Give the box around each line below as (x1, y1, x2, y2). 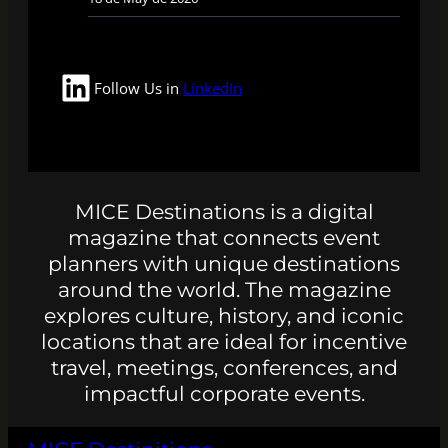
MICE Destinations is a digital (74, 198, 374, 224)
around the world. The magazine (57, 276, 391, 302)
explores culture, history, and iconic (44, 302, 404, 328)
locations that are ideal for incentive (41, 328, 407, 354)
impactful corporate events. (83, 380, 365, 406)
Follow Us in (94, 77, 183, 98)
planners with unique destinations (48, 250, 400, 276)
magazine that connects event (68, 224, 380, 250)
